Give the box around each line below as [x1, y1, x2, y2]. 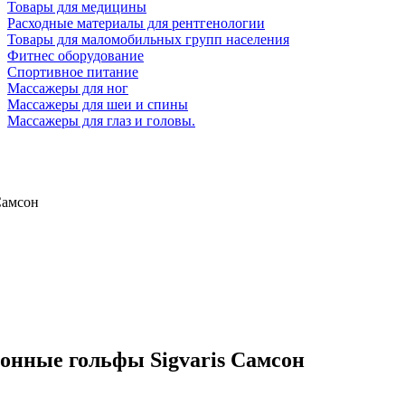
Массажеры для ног [7, 80, 128, 96]
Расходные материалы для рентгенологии [7, 15, 265, 31]
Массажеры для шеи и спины [7, 97, 188, 112]
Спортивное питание [7, 64, 138, 80]
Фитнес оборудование [7, 48, 144, 63]
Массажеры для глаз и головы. [7, 113, 195, 128]
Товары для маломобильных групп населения [7, 32, 289, 47]
